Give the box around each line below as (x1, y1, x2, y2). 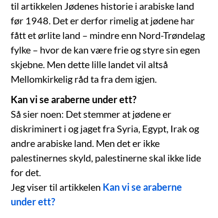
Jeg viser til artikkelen (11, 181, 103, 193)
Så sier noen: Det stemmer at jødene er (11, 108, 172, 120)
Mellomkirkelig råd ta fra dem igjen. (11, 73, 157, 85)
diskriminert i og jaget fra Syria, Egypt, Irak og (11, 123, 200, 135)
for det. (11, 166, 41, 179)
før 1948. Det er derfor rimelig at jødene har (11, 15, 195, 27)
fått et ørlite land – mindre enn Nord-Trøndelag (11, 29, 205, 41)
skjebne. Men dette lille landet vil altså (11, 58, 168, 71)
